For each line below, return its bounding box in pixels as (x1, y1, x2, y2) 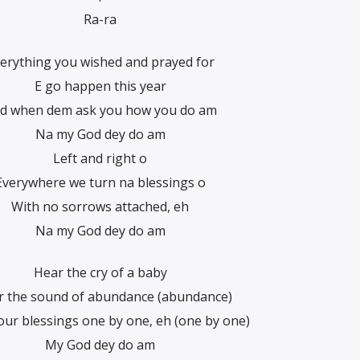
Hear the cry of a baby (33, 264, 167, 282)
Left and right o (53, 149, 147, 167)
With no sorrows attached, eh (11, 197, 189, 215)
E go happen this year (34, 76, 166, 95)
